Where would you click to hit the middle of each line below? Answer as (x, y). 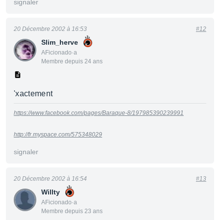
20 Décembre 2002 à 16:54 (50, 179)
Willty (51, 192)
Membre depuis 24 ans (72, 61)
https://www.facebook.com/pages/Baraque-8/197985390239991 (99, 113)
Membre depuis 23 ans (72, 211)
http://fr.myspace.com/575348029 (58, 135)
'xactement (33, 94)
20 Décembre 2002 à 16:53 (50, 29)
